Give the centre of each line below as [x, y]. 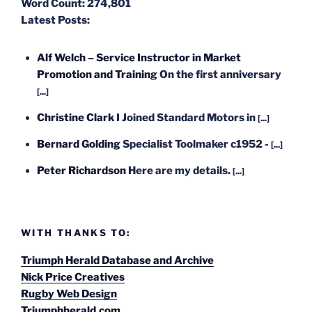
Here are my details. [180, 171]
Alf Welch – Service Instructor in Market [139, 58]
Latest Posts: [55, 21]
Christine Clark [75, 118]
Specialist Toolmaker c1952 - [196, 145]
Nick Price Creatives [73, 278]
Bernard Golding [78, 145]
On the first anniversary [220, 75]
